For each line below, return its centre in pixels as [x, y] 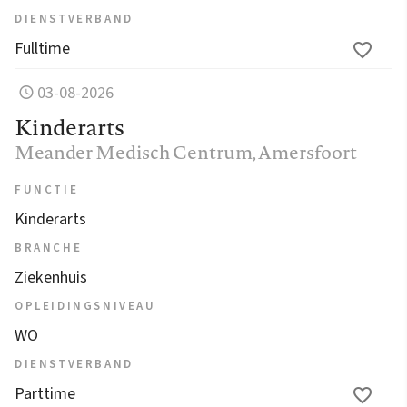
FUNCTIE [47, 189]
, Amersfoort [305, 152]
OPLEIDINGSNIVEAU [85, 306]
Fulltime [42, 48]
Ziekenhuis [51, 277]
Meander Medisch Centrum [134, 152]
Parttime [45, 393]
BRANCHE [49, 248]
